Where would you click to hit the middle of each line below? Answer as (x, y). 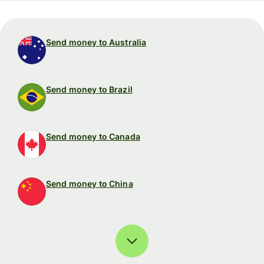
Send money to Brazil (89, 89)
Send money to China (90, 184)
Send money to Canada (93, 136)
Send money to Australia (96, 42)
